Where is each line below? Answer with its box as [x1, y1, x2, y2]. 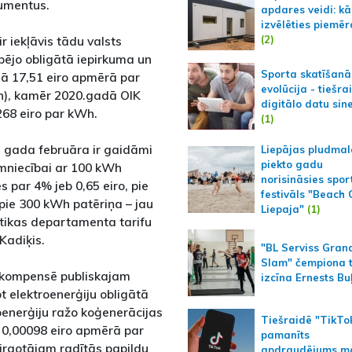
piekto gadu [260, 158, 323, 170]
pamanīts [260, 328, 310, 341]
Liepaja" [260, 203, 304, 215]
